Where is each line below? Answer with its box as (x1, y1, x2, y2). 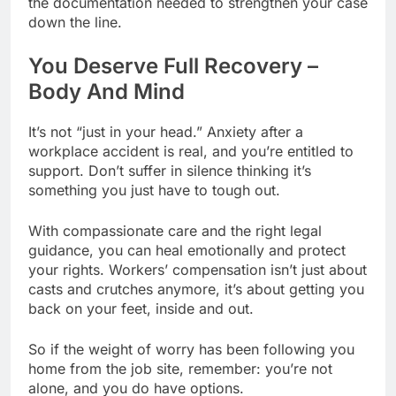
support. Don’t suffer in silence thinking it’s (28, 161, 311, 179)
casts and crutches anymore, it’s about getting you (28, 279, 364, 298)
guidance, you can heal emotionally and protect (28, 240, 346, 259)
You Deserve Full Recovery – (28, 52, 318, 79)
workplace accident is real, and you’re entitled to (28, 141, 354, 160)
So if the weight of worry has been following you (28, 339, 354, 358)
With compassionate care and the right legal (28, 221, 322, 240)
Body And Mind (28, 78, 185, 104)
